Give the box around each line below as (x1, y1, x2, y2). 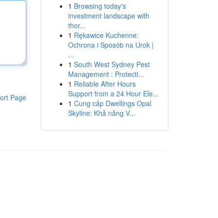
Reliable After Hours (73, 79, 136, 89)
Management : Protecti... (68, 69, 144, 79)
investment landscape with (68, 11, 149, 20)
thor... (68, 20, 86, 30)
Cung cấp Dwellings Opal (73, 98, 151, 108)
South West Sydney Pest (73, 59, 150, 69)
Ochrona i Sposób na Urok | (68, 40, 154, 50)
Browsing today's (73, 1, 126, 11)
